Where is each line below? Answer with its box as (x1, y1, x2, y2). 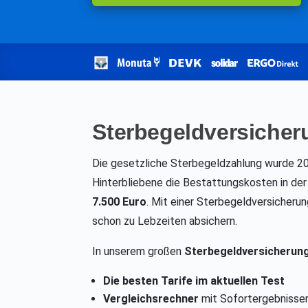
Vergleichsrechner (103, 292, 199, 306)
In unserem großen (92, 245, 185, 258)
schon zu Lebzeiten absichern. (92, 214, 238, 228)
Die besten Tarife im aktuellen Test (103, 274, 285, 288)
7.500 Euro (92, 195, 147, 209)
